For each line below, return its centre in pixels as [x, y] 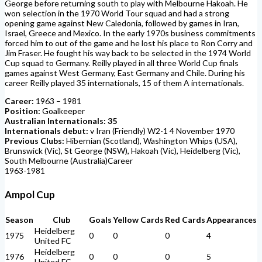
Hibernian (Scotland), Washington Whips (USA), [152, 140]
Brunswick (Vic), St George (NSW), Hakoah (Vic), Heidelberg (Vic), [123, 150]
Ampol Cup [30, 195]
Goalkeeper [63, 111]
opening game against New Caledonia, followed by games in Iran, [122, 23]
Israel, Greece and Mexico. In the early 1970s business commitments [130, 33]
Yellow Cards [138, 220]
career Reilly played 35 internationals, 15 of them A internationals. [124, 82]
